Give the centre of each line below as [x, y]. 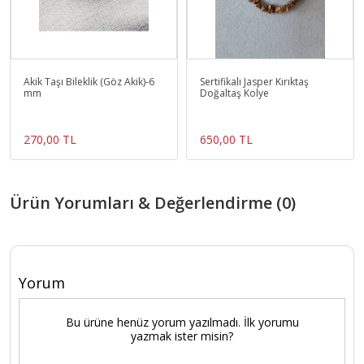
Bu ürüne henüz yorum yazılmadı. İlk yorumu [182, 323]
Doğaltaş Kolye [234, 93]
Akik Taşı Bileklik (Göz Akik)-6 [89, 82]
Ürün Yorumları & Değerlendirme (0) [153, 203]
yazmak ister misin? [182, 336]
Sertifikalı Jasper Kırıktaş [254, 82]
